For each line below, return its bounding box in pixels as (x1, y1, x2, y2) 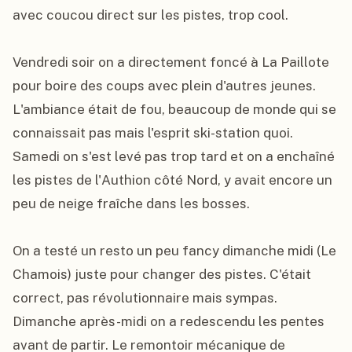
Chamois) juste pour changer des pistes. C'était (13, 266, 311, 282)
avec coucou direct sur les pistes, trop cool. (13, 7, 288, 23)
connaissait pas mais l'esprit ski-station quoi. (13, 125, 293, 141)
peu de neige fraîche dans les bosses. (13, 196, 250, 211)
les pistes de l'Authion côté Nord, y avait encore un (13, 172, 332, 188)
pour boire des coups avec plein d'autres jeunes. (13, 78, 316, 93)
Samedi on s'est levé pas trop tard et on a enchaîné (13, 148, 335, 164)
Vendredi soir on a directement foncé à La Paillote (13, 54, 329, 70)
